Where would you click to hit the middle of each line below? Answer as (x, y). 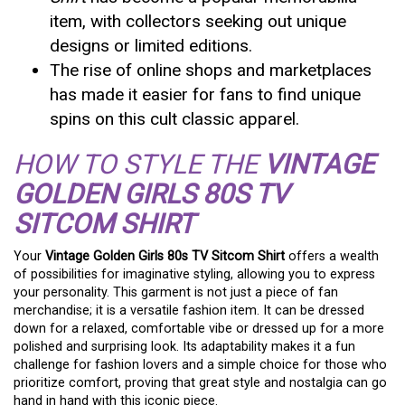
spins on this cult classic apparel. (174, 118)
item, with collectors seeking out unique (198, 21)
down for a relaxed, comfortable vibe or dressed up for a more (199, 328)
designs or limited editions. (151, 45)
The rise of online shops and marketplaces (211, 70)
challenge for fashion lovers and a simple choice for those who (200, 364)
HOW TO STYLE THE (139, 164)
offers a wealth (332, 256)
